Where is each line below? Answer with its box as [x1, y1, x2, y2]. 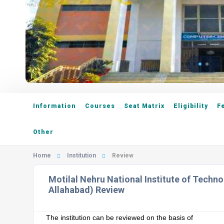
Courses [85, 102, 115, 109]
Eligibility [173, 102, 208, 109]
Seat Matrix [124, 102, 164, 109]
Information [33, 102, 76, 109]
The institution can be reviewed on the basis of [46, 213, 193, 221]
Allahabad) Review [48, 184, 124, 195]
